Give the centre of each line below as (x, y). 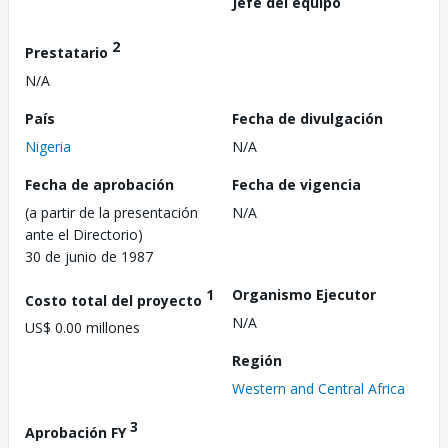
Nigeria (48, 146)
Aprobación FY (77, 432)
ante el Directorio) (84, 234)
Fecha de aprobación (99, 184)
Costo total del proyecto (115, 300)
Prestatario (68, 52)
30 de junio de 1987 (89, 256)
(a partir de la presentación (111, 212)
